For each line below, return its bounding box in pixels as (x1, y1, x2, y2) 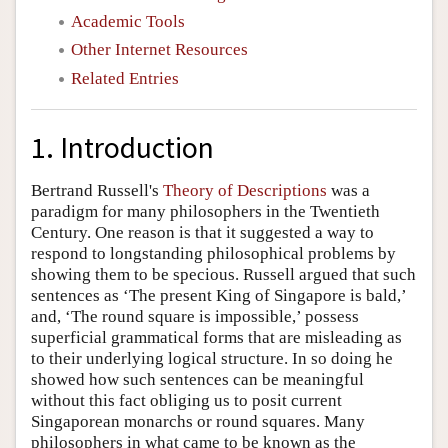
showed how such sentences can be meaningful (31, 370, 364, 390)
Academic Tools (71, 12, 185, 31)
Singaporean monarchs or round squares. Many (31, 412, 365, 432)
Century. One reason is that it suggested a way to (31, 223, 374, 243)
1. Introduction (31, 129, 214, 167)
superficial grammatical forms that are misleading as (31, 328, 402, 348)
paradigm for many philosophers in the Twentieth (31, 202, 380, 222)
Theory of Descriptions (163, 181, 327, 201)
